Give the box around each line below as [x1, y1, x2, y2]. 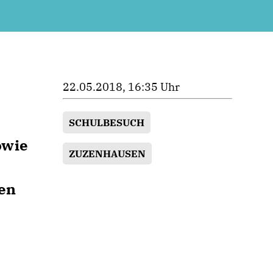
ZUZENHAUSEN [69, 147, 146, 160]
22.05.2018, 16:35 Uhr [63, 80, 180, 94]
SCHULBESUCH [69, 116, 145, 129]
